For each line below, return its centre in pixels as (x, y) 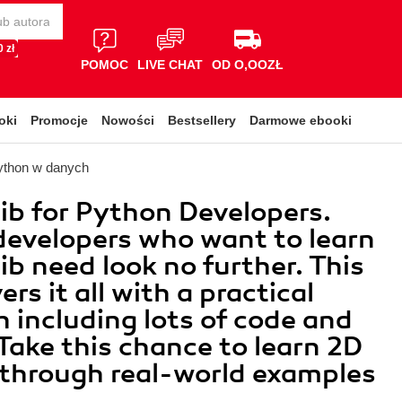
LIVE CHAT (170, 64)
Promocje (59, 120)
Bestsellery (202, 120)
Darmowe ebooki (301, 120)
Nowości (128, 120)
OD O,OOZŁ (248, 64)
